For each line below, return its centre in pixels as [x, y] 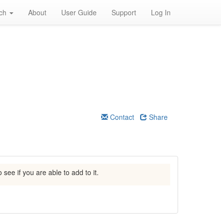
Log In [161, 12]
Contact [121, 117]
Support [124, 12]
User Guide [79, 12]
